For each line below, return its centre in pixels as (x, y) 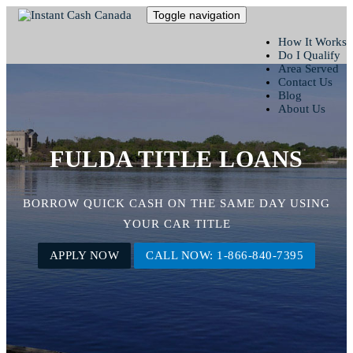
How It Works (312, 42)
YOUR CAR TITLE (176, 223)
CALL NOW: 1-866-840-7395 (225, 255)
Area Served (308, 69)
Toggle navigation (197, 15)
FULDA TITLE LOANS (176, 158)
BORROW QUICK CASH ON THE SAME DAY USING (176, 203)
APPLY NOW (84, 255)
